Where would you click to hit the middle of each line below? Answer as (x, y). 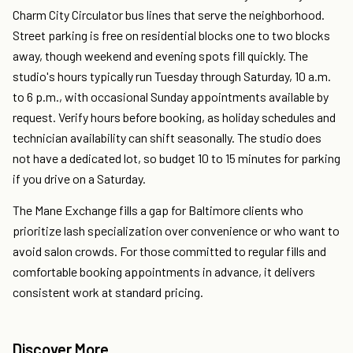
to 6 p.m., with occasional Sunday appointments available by (171, 97)
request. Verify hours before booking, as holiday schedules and (174, 117)
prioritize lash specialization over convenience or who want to (176, 231)
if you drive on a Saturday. (79, 179)
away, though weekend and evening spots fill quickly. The (160, 56)
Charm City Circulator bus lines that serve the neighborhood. (169, 15)
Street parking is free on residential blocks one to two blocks (171, 35)
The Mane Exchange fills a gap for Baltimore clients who (158, 210)
